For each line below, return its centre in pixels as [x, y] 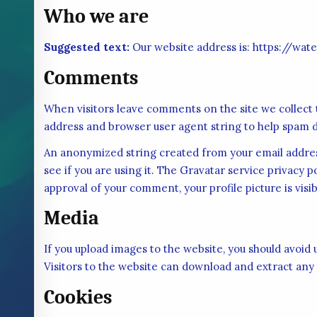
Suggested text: [88, 47]
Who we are [96, 17]
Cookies [77, 298]
